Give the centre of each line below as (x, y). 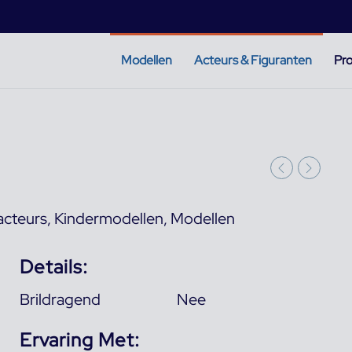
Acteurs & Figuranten (253, 60)
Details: (53, 266)
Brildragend (60, 299)
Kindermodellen (109, 218)
